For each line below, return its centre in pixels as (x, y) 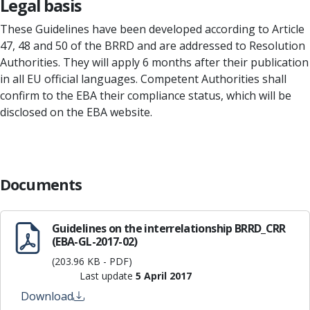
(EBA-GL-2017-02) (95, 241)
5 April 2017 (164, 276)
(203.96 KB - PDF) (92, 261)
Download (47, 296)
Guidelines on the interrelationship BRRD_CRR (169, 228)
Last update (108, 276)
